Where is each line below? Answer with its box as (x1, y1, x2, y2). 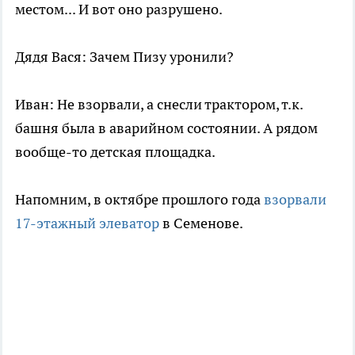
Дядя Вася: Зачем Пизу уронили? (15, 48, 234, 67)
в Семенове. (159, 214, 243, 233)
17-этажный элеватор (15, 214, 159, 233)
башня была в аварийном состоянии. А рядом (15, 119, 318, 138)
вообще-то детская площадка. (15, 143, 216, 162)
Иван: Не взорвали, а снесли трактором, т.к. (15, 95, 303, 114)
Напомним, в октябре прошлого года (15, 190, 264, 209)
